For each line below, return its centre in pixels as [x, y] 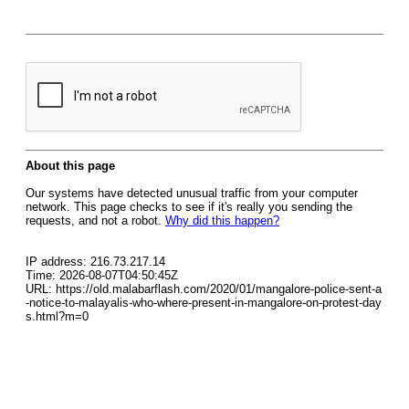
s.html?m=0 [57, 316]
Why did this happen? [222, 220]
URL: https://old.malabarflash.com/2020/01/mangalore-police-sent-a [204, 289]
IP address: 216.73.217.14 [95, 262]
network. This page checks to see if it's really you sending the [189, 207]
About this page [70, 166]
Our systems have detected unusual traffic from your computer [192, 193]
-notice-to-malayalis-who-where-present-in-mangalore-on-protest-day [204, 303]
